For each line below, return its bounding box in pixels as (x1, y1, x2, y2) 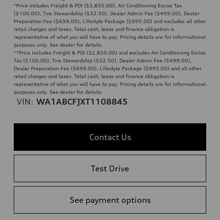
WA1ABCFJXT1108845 (36, 96, 128, 107)
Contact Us (89, 132, 131, 142)
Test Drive (91, 163, 129, 173)
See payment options (69, 194, 151, 205)
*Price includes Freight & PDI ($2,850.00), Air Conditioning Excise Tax (14, 2, 182, 8)
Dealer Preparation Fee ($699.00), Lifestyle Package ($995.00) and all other (14, 65, 201, 71)
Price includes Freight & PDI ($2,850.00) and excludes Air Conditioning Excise (19, 49, 206, 55)
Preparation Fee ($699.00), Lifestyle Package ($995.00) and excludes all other (14, 18, 206, 24)
